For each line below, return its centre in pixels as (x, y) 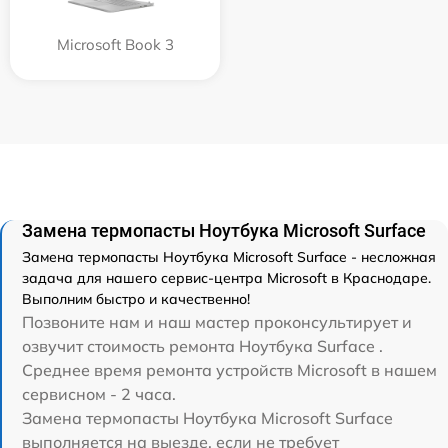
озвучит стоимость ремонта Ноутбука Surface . (202, 345)
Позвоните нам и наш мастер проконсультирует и (217, 321)
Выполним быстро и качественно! (136, 298)
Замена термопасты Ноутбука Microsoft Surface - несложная (229, 256)
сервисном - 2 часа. (99, 393)
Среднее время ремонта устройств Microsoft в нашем (229, 369)
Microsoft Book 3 (115, 44)
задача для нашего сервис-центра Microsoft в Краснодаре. (226, 277)
